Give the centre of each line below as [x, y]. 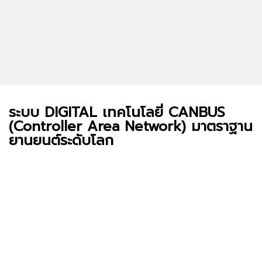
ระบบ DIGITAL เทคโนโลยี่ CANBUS [117, 112]
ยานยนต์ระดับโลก [61, 140]
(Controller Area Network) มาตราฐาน [131, 126]
